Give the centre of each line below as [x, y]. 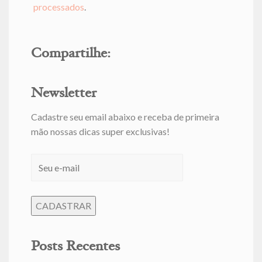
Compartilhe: [70, 55]
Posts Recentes [75, 248]
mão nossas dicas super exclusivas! [100, 132]
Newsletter [63, 94]
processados [58, 7]
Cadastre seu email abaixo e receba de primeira [125, 117]
